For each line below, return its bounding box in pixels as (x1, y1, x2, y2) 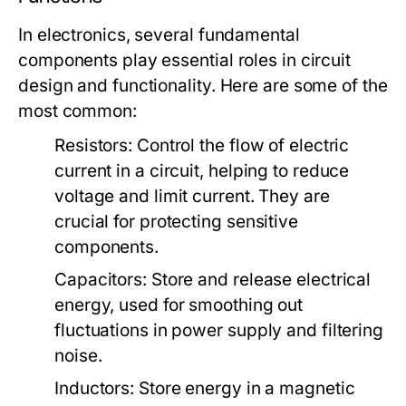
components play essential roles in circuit (18, 50, 352, 71)
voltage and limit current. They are (54, 186, 330, 207)
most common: (18, 101, 137, 121)
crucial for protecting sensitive (54, 211, 298, 232)
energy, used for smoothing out (54, 295, 304, 315)
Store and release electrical (146, 269, 372, 290)
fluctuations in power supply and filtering (54, 320, 384, 341)
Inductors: (54, 378, 135, 399)
